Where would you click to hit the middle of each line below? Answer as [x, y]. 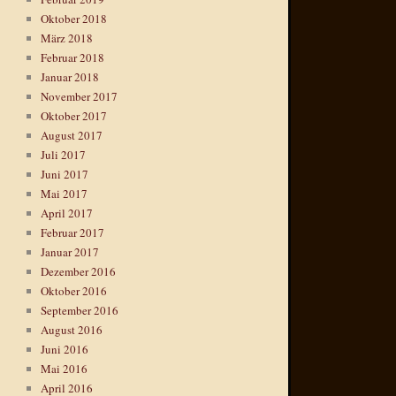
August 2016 [72, 329]
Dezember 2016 [78, 271]
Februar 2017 [72, 232]
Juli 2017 [63, 154]
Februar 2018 [72, 57]
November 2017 [79, 96]
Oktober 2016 [74, 290]
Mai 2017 [64, 193]
